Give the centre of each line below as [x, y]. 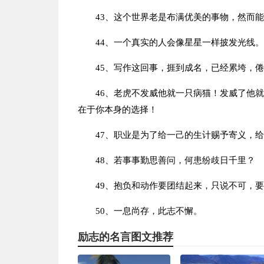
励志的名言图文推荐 [125, 237]
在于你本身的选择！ [117, 110]
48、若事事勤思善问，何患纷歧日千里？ [175, 160]
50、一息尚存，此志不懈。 [148, 211]
